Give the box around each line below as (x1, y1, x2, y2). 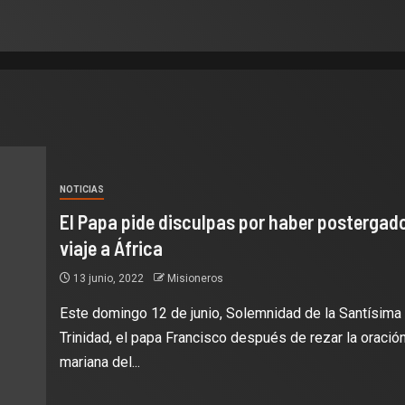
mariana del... (59, 353, 140, 371)
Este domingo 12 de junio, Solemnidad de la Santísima (59, 305, 401, 322)
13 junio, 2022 (70, 272, 146, 285)
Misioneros (166, 272, 223, 285)
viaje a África (59, 236, 163, 259)
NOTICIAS (59, 184, 104, 194)
